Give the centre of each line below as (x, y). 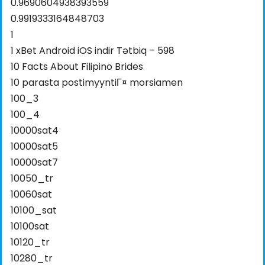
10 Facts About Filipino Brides (77, 67)
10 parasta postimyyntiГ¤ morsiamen (97, 83)
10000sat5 (34, 147)
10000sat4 (35, 131)
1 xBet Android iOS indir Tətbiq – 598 (93, 51)
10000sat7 (34, 163)
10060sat (31, 195)
